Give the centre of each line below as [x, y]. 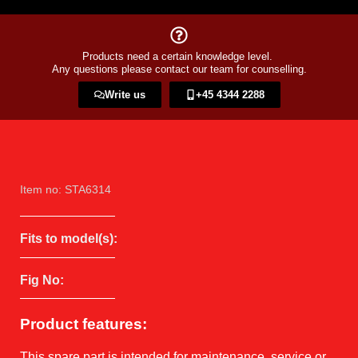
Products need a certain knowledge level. [179, 57]
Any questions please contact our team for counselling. [179, 70]
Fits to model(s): [69, 239]
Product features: [84, 324]
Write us [125, 95]
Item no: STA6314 [66, 190]
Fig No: [42, 280]
